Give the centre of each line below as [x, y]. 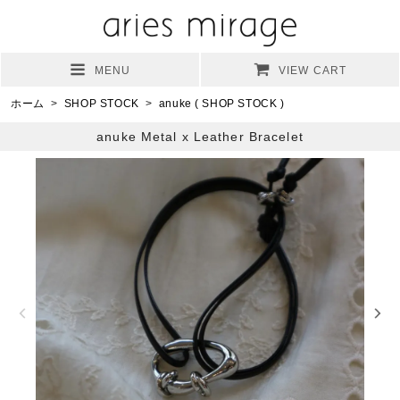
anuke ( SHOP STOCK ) [221, 103]
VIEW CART [312, 70]
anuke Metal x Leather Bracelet [200, 136]
